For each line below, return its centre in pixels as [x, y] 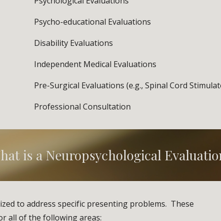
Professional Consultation [83, 107]
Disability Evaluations [88, 43]
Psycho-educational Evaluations [93, 22]
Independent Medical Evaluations [95, 64]
